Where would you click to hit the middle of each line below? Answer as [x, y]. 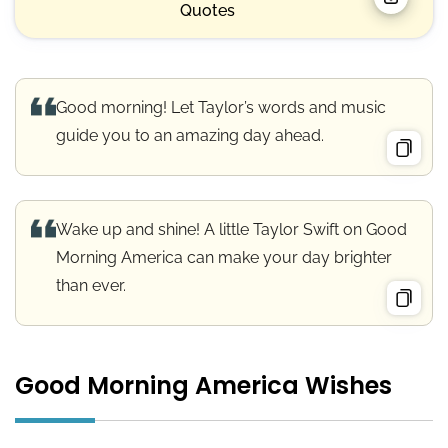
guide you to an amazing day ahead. [190, 135]
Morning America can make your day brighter [224, 257]
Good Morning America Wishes [203, 386]
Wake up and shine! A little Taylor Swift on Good [231, 229]
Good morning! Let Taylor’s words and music [221, 107]
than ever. [91, 285]
